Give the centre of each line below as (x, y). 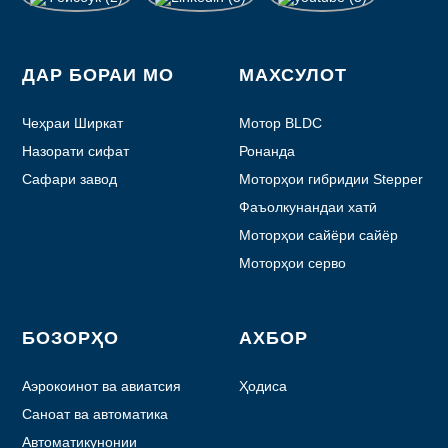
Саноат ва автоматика (95, 413)
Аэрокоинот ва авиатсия (102, 385)
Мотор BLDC (280, 122)
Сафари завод (70, 178)
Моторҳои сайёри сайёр (318, 234)
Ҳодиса (263, 385)
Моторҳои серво (292, 262)
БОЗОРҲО (71, 337)
